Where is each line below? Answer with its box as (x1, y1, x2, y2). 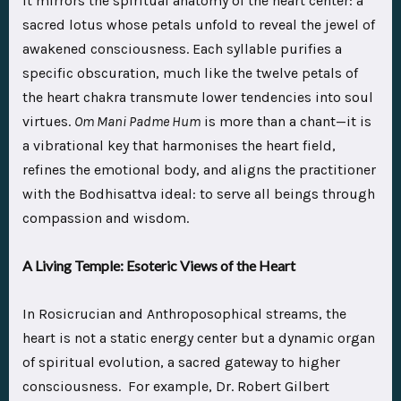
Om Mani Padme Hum (74, 113, 200, 131)
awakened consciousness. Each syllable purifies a (22, 40, 342, 58)
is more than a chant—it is (200, 113, 371, 131)
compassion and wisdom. (22, 209, 189, 227)
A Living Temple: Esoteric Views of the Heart (22, 257, 295, 275)
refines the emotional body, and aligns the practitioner (22, 161, 376, 179)
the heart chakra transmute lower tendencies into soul (22, 89, 373, 107)
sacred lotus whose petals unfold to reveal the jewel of (22, 16, 375, 34)
